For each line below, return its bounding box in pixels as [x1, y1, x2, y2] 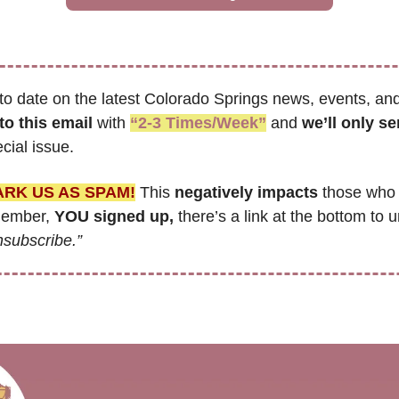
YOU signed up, [54, 208, 174, 226]
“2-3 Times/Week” [130, 114, 266, 133]
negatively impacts [175, 183, 318, 202]
